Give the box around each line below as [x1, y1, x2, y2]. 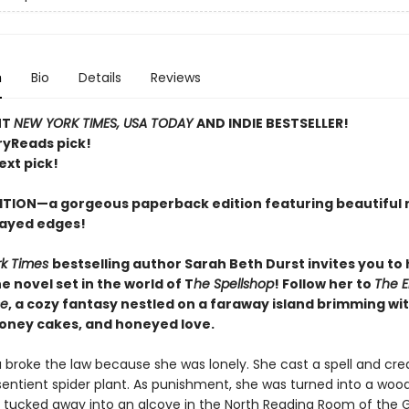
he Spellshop [193, 275, 274, 293]
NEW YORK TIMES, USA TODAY [13, 114, 196, 132]
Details [78, 68, 121, 87]
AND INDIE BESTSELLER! [195, 114, 349, 132]
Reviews [150, 68, 201, 87]
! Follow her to [273, 275, 374, 293]
